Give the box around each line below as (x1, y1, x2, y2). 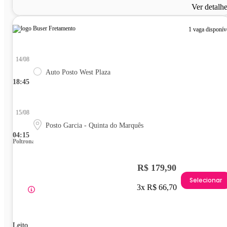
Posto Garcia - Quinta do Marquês (46, 121, 143, 129)
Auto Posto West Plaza (46, 68, 110, 76)
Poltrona (13, 137, 35, 145)
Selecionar (190, 176, 222, 185)
